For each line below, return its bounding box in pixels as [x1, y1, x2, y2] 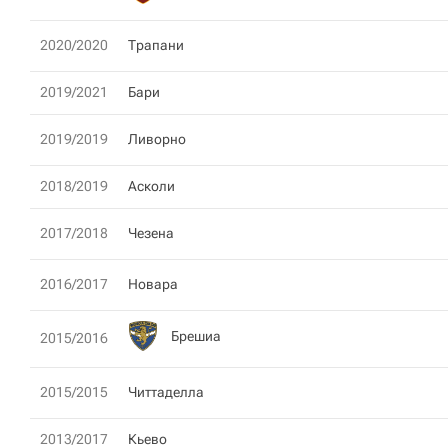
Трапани [128, 37, 184, 53]
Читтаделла [128, 384, 204, 400]
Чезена [128, 225, 174, 241]
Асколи [128, 178, 175, 194]
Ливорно [128, 131, 186, 147]
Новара [128, 276, 178, 292]
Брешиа [171, 327, 221, 344]
